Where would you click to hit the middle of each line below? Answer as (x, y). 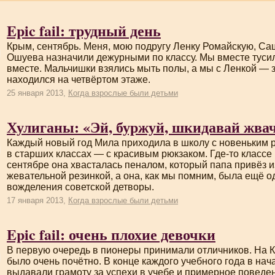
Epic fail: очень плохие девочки (111, 234)
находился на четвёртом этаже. (79, 79)
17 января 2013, (37, 200)
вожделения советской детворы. (80, 187)
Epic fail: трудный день (84, 30)
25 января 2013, (37, 93)
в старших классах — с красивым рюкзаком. (108, 154)
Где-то (224, 154)
